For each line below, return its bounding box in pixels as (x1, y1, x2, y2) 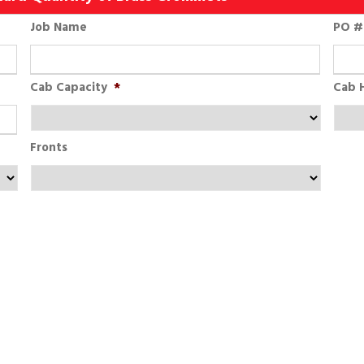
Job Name (29, 18, 87, 37)
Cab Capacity (29, 78, 107, 97)
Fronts (29, 138, 67, 158)
